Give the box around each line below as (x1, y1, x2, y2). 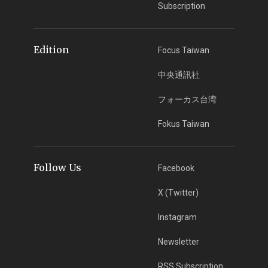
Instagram (158, 212, 197, 222)
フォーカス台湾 (158, 94, 217, 104)
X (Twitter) (158, 187, 199, 197)
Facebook (158, 163, 195, 173)
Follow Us (33, 161, 81, 173)
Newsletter (158, 236, 200, 246)
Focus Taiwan (158, 45, 210, 55)
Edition (33, 43, 69, 56)
